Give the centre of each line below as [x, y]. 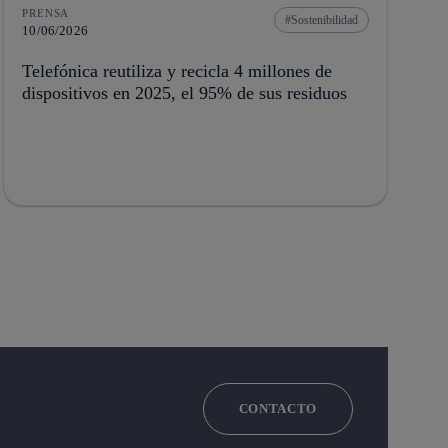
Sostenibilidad [324, 20]
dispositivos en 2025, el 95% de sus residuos [185, 93]
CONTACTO [277, 409]
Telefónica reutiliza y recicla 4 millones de [177, 71]
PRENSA [46, 13]
